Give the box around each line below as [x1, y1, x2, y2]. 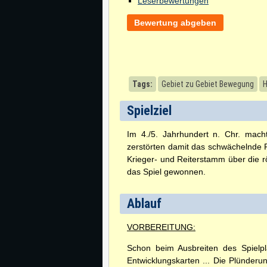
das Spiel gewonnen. [127, 167, 206, 176]
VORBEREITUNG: [127, 222, 195, 232]
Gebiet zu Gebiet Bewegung [162, 79, 254, 89]
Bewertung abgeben [134, 18, 216, 27]
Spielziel [127, 103, 172, 118]
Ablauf [127, 196, 162, 211]
